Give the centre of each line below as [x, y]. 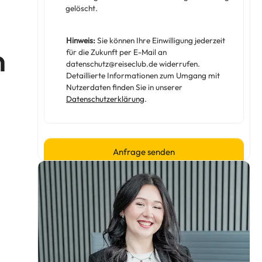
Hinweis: [81, 41]
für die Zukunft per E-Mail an [117, 52]
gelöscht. [82, 8]
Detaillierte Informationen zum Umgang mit [143, 76]
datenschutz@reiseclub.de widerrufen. [133, 64]
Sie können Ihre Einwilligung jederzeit [161, 41]
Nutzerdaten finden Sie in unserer [125, 87]
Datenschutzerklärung [106, 99]
